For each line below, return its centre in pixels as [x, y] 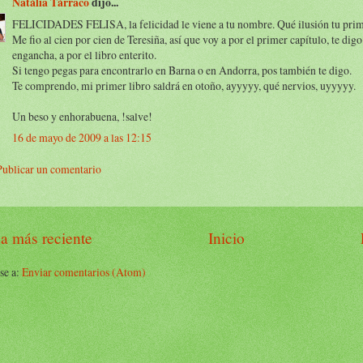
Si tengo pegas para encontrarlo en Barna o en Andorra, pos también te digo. [182, 70]
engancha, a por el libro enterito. [84, 54]
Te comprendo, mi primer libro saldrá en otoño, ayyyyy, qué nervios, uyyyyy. [184, 85]
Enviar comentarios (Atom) [84, 272]
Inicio [226, 238]
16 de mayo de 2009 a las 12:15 [82, 137]
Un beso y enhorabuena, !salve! [82, 116]
